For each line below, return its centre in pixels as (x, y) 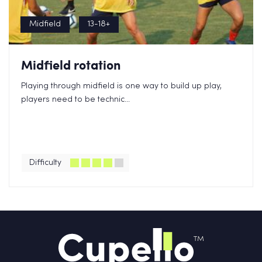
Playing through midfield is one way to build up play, (121, 86)
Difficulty (45, 163)
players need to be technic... (75, 100)
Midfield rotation (71, 65)
